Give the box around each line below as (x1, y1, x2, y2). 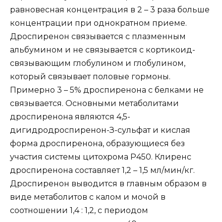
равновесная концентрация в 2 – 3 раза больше (10, 5, 210, 15)
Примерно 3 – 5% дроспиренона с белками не (10, 85, 204, 95)
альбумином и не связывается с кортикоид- (10, 45, 195, 55)
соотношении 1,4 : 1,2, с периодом (10, 206, 148, 216)
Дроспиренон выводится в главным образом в (10, 179, 207, 189)
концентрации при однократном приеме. (10, 18, 187, 28)
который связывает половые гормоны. (10, 72, 170, 82)
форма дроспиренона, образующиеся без (10, 139, 185, 149)
